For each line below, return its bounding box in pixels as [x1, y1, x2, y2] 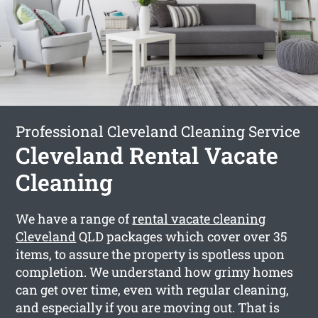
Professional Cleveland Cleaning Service [16, 121, 301, 141]
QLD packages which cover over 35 [76, 227, 288, 245]
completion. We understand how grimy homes [16, 263, 294, 280]
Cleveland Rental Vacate [16, 139, 279, 170]
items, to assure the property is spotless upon [16, 245, 285, 263]
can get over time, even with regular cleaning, [16, 280, 290, 298]
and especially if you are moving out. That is [16, 298, 280, 316]
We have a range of [16, 209, 133, 227]
